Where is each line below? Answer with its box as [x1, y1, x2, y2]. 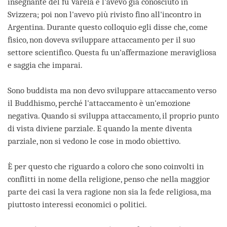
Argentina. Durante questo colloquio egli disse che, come [8, 22, 208, 32]
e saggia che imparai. [8, 60, 83, 70]
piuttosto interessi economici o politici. [8, 200, 147, 210]
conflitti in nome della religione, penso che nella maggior [8, 174, 210, 184]
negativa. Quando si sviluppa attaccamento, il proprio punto [8, 111, 219, 121]
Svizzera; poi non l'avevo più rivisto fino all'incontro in [8, 10, 201, 20]
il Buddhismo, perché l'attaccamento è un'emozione [8, 98, 191, 108]
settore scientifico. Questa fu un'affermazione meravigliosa [8, 48, 216, 58]
